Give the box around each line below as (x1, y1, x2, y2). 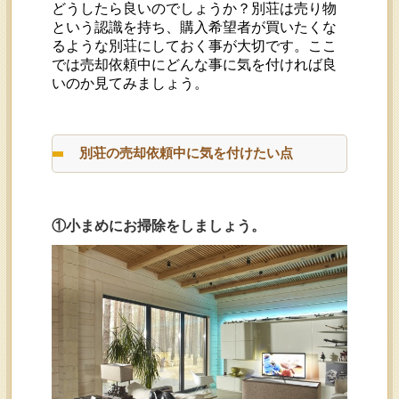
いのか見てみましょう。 (52, 76, 209, 92)
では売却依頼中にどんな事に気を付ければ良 (52, 57, 338, 73)
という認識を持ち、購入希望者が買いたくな (52, 20, 338, 36)
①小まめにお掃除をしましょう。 (52, 218, 266, 234)
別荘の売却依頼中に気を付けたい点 (79, 145, 294, 161)
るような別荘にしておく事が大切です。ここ (52, 38, 338, 54)
